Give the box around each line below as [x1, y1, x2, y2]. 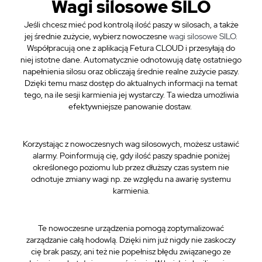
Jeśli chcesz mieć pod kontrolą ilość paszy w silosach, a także [23, 19, 239, 30]
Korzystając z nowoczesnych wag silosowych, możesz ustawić [23, 139, 239, 149]
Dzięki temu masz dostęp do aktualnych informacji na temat [25, 78, 237, 88]
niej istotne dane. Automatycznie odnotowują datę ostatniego [20, 54, 242, 65]
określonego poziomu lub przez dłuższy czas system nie [33, 162, 229, 173]
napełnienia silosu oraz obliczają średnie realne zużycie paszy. [23, 66, 239, 77]
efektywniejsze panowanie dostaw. [68, 101, 194, 112]
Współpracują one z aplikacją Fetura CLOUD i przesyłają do [27, 43, 235, 53]
